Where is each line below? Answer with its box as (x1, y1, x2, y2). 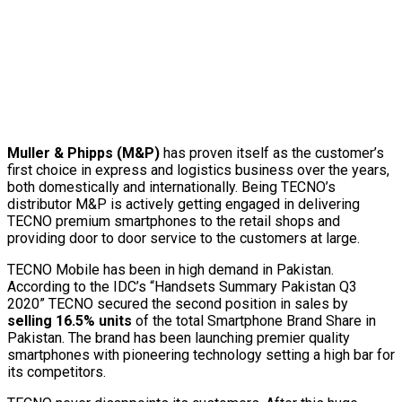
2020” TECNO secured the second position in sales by (7, 294, 348, 312)
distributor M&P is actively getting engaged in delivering (7, 195, 360, 213)
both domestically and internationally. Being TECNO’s (7, 178, 336, 196)
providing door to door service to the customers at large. (7, 229, 363, 247)
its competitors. (7, 363, 106, 380)
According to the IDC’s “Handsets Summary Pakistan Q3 (7, 277, 357, 295)
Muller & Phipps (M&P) (7, 144, 160, 162)
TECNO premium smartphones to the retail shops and (7, 212, 340, 230)
